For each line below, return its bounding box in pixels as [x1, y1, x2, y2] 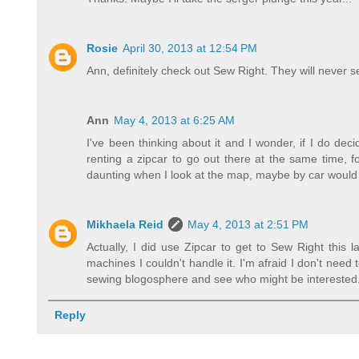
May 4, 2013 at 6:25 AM [114, 113, 236, 127]
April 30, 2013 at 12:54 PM [123, 41, 258, 54]
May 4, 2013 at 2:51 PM [188, 217, 309, 231]
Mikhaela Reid [87, 217, 164, 231]
